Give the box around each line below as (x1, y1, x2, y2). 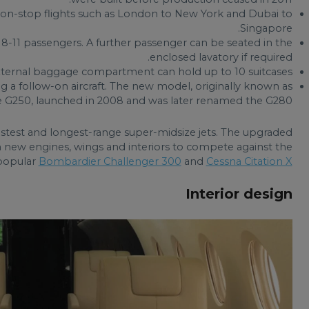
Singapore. (239, 22, 292, 34)
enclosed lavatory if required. (149, 51, 292, 63)
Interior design (185, 186, 292, 202)
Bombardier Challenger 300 (38, 155, 181, 168)
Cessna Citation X (206, 155, 292, 168)
